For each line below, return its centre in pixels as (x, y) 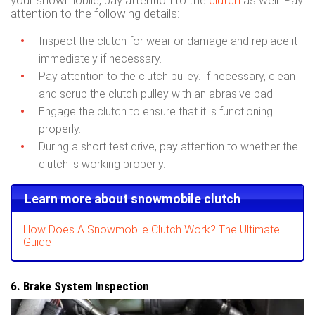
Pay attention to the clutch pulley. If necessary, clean (167, 77)
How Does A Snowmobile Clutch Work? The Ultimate (152, 229)
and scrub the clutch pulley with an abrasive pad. (157, 94)
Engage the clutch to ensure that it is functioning (156, 112)
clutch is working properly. (102, 165)
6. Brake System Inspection (80, 286)
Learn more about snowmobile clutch (132, 199)
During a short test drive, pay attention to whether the (168, 147)
